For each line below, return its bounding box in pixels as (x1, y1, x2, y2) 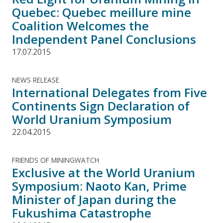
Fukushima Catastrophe (12, 204, 151, 221)
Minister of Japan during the (12, 191, 176, 208)
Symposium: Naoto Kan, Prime (12, 177, 187, 194)
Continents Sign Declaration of (12, 97, 190, 114)
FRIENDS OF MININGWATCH (12, 155, 99, 165)
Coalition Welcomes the (12, 17, 149, 34)
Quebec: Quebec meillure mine (12, 3, 191, 20)
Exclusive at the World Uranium (12, 164, 195, 181)
